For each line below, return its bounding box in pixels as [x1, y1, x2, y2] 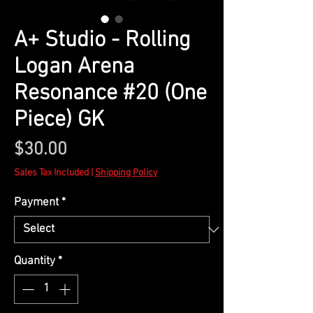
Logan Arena [14, 54, 134, 81]
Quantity [14, 254, 55, 269]
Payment [14, 196, 59, 210]
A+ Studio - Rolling [14, 27, 191, 54]
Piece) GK [14, 107, 104, 134]
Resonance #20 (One [14, 80, 207, 108]
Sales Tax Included [14, 167, 89, 180]
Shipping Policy [95, 167, 158, 180]
